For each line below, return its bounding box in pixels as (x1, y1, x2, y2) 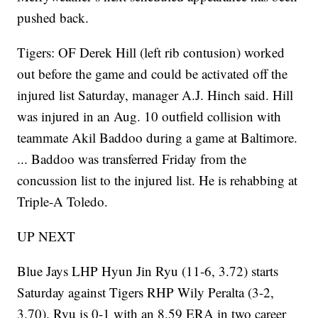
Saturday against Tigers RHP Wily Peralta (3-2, (17, 283, 275, 301)
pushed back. (17, 9, 89, 26)
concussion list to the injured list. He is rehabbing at (17, 171, 298, 189)
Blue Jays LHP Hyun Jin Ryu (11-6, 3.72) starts (17, 262, 279, 280)
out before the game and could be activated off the (17, 65, 288, 82)
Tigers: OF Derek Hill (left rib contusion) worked (17, 43, 285, 61)
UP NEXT (17, 227, 76, 245)
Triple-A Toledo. (17, 192, 109, 210)
